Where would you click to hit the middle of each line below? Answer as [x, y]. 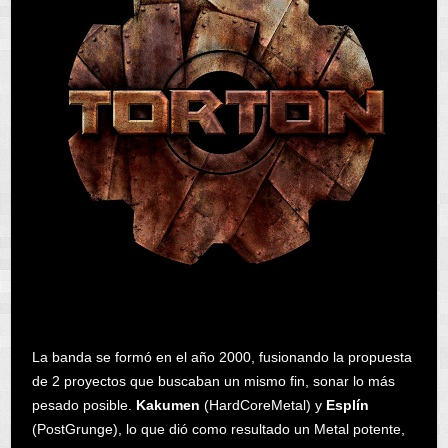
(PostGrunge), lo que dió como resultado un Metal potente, [218, 428]
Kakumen [169, 404]
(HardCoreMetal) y [264, 404]
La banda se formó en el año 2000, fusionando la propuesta [221, 356]
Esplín [347, 404]
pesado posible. [83, 404]
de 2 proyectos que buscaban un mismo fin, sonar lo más [213, 380]
